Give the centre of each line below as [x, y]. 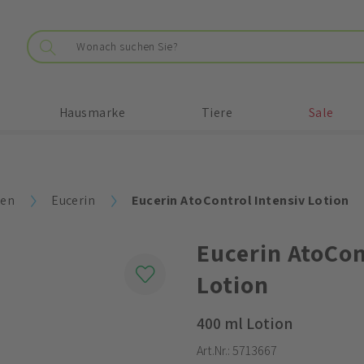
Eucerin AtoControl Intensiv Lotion [240, 200]
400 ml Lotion [245, 323]
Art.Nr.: [214, 351]
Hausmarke [92, 113]
